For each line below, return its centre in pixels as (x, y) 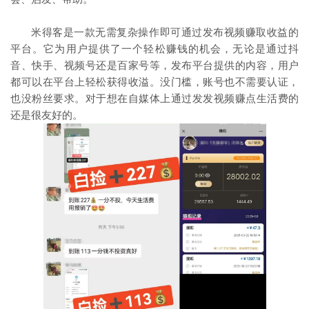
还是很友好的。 (47, 115)
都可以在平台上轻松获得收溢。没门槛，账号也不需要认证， (154, 82)
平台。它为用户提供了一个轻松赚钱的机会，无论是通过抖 (154, 49)
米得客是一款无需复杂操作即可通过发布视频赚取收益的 (165, 32)
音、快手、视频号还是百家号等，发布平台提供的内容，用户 (154, 65)
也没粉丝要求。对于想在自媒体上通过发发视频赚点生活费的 (154, 98)
